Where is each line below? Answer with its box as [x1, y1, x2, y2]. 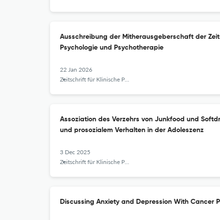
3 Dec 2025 [60, 148, 90, 156]
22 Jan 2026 [60, 66, 92, 73]
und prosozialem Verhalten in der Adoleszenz [60, 127, 204, 134]
